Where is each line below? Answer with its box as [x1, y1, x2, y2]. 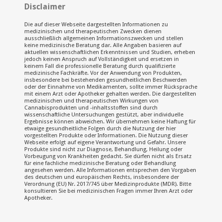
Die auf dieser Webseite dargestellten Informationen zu [24, 21, 168, 28]
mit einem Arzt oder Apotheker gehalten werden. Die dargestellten [24, 90, 197, 97]
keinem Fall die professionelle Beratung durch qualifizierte [24, 62, 176, 69]
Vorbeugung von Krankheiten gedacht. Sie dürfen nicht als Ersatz [24, 153, 192, 160]
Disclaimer [24, 1, 66, 11]
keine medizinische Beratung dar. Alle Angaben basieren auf [24, 42, 182, 49]
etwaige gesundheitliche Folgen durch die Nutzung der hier [24, 125, 176, 132]
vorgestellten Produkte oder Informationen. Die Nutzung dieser [24, 132, 188, 139]
